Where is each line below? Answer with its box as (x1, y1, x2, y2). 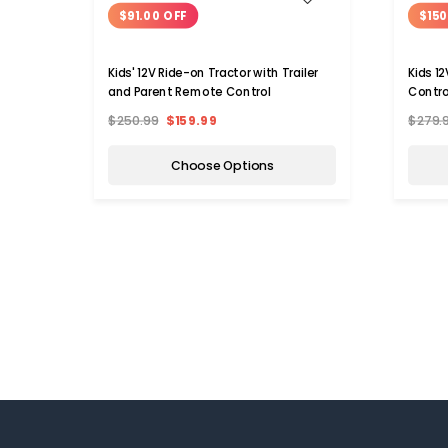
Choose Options (170, 156, 274, 175)
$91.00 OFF (119, 7, 187, 24)
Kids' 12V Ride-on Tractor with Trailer (108, 64, 318, 81)
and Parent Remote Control (108, 83, 271, 100)
